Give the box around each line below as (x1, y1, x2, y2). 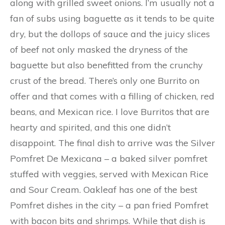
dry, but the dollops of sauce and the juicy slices (10, 28, 210, 40)
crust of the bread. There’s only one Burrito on (10, 75, 199, 86)
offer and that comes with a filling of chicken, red (10, 90, 214, 102)
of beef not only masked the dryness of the (10, 44, 188, 55)
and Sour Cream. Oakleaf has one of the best (10, 184, 197, 195)
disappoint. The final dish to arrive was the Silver (10, 137, 215, 149)
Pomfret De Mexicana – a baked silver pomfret (10, 153, 207, 164)
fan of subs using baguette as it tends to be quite (10, 13, 214, 24)
